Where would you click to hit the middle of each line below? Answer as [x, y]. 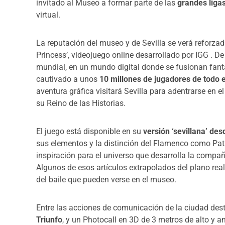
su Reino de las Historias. [81, 103]
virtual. [48, 15]
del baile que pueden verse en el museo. [106, 180]
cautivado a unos [68, 79]
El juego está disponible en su [90, 132]
